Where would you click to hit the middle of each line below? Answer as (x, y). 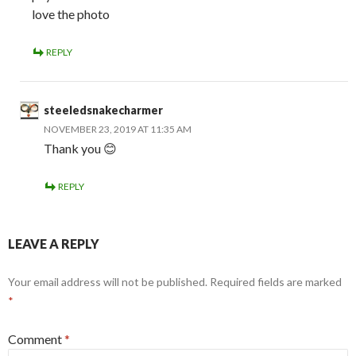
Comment (36, 339)
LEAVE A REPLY (54, 243)
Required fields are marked (276, 281)
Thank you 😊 (80, 148)
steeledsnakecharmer (103, 110)
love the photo (71, 14)
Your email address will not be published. (108, 281)
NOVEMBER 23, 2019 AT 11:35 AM (118, 129)
